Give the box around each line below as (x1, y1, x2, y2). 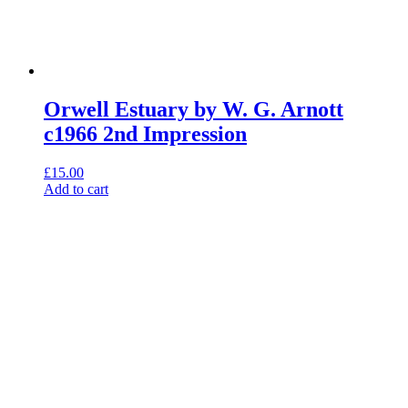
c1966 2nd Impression (44, 121, 247, 146)
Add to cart (44, 180, 108, 197)
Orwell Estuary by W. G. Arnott (44, 97, 343, 121)
